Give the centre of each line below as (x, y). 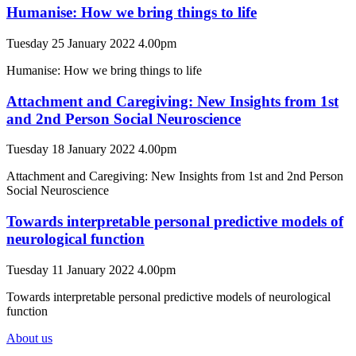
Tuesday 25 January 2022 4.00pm (91, 43)
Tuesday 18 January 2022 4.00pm (91, 149)
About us (29, 338)
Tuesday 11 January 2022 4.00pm (91, 269)
